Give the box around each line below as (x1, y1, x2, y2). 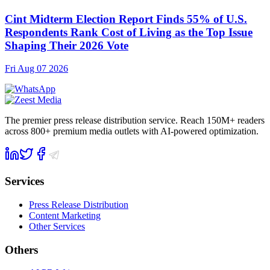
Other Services (29, 221, 85, 231)
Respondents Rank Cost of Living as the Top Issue (5, 25, 253, 39)
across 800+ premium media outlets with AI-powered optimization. (5, 126, 259, 137)
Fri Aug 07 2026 (5, 63, 68, 74)
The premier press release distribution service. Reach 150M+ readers (5, 115, 265, 126)
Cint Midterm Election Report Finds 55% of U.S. (5, 12, 247, 25)
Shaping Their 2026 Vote (5, 39, 128, 52)
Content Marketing (29, 210, 101, 221)
